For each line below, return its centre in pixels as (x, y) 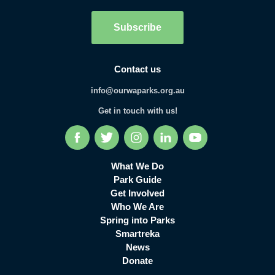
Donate (137, 260)
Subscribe (137, 27)
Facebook (101, 140)
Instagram (161, 140)
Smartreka (137, 233)
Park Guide (137, 179)
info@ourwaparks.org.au (137, 90)
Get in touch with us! (137, 110)
